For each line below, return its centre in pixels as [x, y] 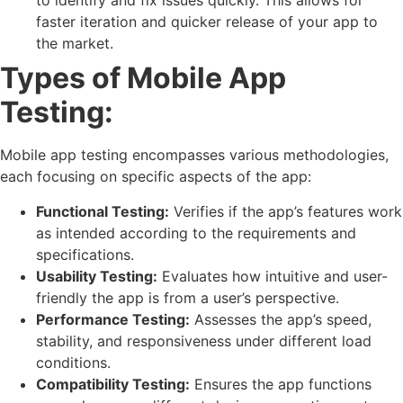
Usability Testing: [97, 276]
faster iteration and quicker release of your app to [207, 22]
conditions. [73, 362]
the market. [75, 44]
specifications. [85, 254]
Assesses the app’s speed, [281, 319]
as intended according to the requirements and [196, 233]
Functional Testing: [103, 211]
